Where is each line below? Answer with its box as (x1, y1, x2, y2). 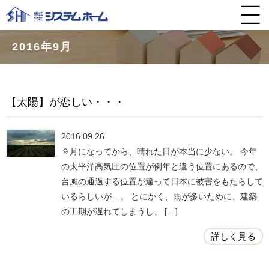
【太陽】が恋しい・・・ (6, 96, 125, 108)
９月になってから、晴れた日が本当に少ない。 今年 (61, 147, 257, 156)
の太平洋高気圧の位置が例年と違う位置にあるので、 (61, 162, 263, 171)
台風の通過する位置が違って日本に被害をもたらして (61, 177, 263, 186)
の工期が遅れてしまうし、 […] (61, 207, 178, 216)
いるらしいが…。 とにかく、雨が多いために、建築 (61, 192, 257, 201)
